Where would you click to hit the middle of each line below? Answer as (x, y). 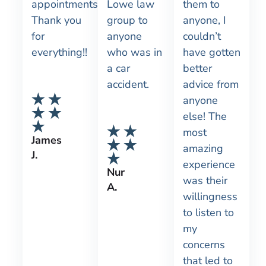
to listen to (208, 213)
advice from (210, 85)
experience (209, 165)
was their (205, 181)
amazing (203, 149)
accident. (128, 85)
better (197, 69)
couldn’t (202, 37)
